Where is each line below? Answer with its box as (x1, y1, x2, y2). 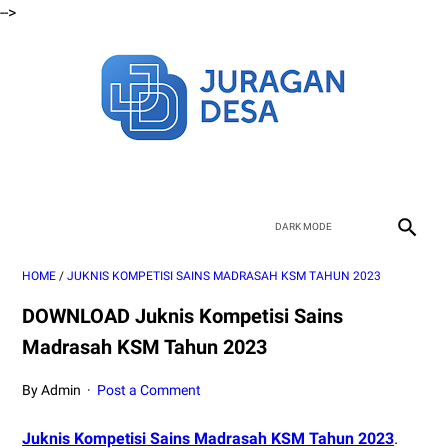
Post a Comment (97, 382, 202, 398)
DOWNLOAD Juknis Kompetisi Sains (22, 304, 343, 328)
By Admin (22, 382, 84, 398)
